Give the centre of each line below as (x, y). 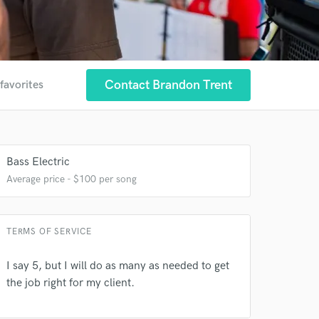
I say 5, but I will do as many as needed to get (118, 266)
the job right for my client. (70, 283)
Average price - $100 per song (72, 179)
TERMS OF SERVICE (49, 232)
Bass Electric (38, 162)
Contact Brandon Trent (168, 85)
